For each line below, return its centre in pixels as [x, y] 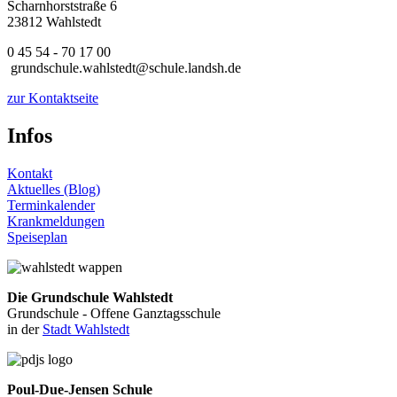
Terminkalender [51, 206]
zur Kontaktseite [53, 98]
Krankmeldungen [56, 222]
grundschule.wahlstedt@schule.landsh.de [124, 68]
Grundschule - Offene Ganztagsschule [114, 314]
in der [25, 330]
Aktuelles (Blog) [54, 190]
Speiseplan [37, 237]
